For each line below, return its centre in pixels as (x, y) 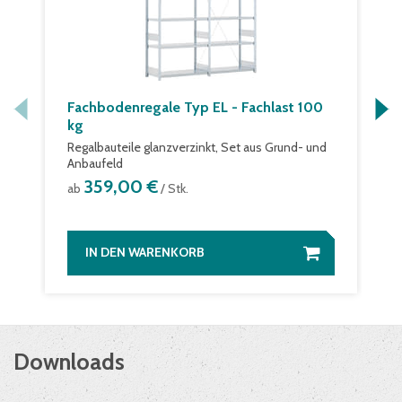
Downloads (69, 362)
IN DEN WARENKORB (145, 252)
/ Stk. (173, 188)
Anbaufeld (95, 163)
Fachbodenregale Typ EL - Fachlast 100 (195, 107)
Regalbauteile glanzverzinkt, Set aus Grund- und (197, 147)
